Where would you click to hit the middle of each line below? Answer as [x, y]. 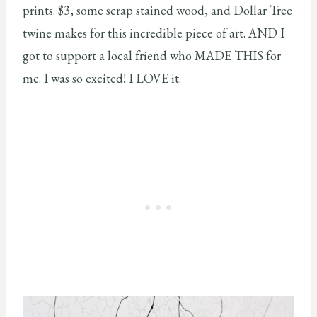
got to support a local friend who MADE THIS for [152, 55]
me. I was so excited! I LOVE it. [102, 78]
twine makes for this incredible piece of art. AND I [154, 33]
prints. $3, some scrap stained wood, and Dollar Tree [157, 10]
